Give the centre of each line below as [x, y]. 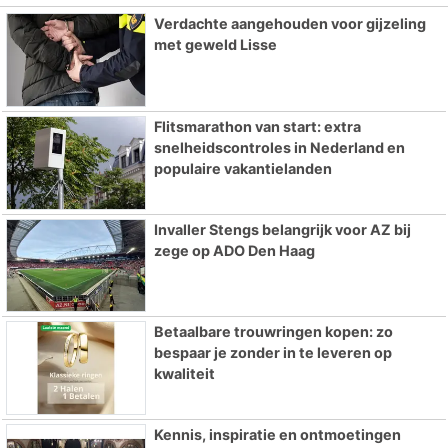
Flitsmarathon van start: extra [257, 126]
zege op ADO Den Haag [234, 250]
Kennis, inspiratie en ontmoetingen [277, 435]
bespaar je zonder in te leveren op [272, 353]
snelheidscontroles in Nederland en [279, 147]
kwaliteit [184, 374]
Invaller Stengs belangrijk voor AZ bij [282, 229]
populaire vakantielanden [242, 168]
